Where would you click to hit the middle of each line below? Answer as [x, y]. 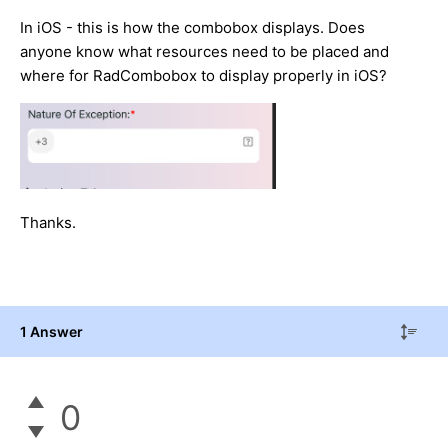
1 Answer [51, 331]
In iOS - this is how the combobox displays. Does [192, 27]
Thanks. [48, 222]
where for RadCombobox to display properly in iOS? [203, 75]
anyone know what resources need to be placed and [204, 51]
